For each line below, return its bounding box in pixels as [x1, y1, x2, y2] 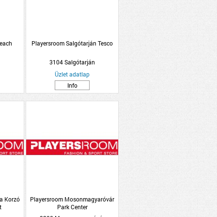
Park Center [57, 203, 88, 211]
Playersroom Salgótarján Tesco [31, 39, 113, 47]
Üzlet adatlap [55, 70, 90, 78]
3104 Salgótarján [49, 58, 95, 66]
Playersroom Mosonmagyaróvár [30, 195, 114, 203]
